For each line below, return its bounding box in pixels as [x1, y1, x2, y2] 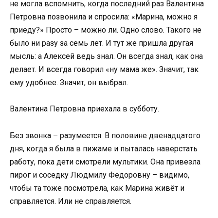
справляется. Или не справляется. [10, 196, 131, 206]
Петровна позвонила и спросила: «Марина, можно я [10, 12, 198, 22]
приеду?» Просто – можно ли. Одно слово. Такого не [10, 25, 201, 35]
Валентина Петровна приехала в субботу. [10, 104, 159, 114]
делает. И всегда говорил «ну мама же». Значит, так [10, 65, 199, 74]
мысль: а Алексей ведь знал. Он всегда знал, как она [10, 52, 203, 61]
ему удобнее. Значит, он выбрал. [10, 78, 128, 88]
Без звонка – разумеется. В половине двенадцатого [10, 130, 200, 140]
